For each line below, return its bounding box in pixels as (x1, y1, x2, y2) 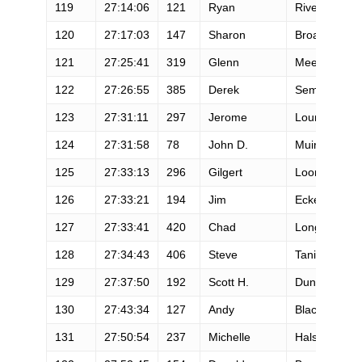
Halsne (294, 330, 330, 343)
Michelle (208, 330, 250, 343)
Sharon (208, 27, 246, 41)
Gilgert (208, 165, 242, 179)
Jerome (208, 110, 247, 124)
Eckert (294, 192, 327, 206)
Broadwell (294, 27, 345, 41)
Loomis (294, 165, 332, 179)
